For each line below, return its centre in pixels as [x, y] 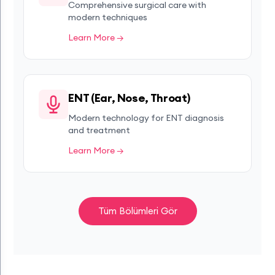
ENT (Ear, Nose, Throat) [130, 98]
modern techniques [108, 17]
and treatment [99, 130]
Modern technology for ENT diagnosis [146, 118]
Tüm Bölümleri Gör [137, 211]
